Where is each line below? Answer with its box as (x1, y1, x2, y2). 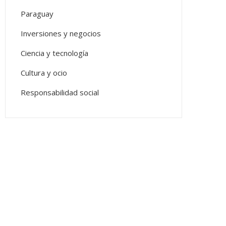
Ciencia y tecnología (21, 48, 88, 58)
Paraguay (21, 9, 53, 19)
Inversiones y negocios (21, 28, 101, 38)
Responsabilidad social (21, 87, 99, 97)
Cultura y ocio (21, 68, 67, 78)
